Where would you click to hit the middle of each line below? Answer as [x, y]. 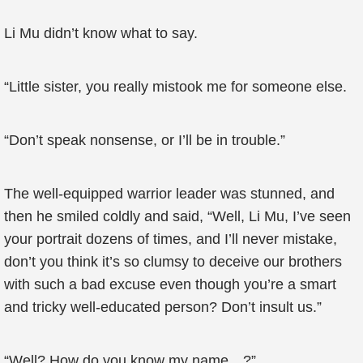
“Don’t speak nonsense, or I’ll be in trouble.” [145, 140]
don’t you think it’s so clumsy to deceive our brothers [173, 262]
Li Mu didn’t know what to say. [101, 33]
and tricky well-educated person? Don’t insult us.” [163, 307]
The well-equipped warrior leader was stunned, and [169, 194]
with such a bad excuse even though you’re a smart [170, 284]
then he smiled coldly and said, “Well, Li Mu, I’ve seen [177, 216]
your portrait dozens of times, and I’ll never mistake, [171, 239]
